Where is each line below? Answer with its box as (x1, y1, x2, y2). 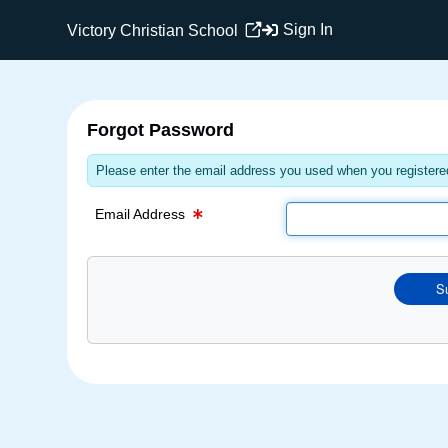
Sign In (283, 21, 334, 38)
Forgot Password (87, 120, 235, 140)
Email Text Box (286, 5, 376, 20)
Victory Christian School (67, 21, 243, 39)
